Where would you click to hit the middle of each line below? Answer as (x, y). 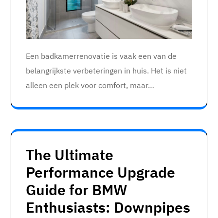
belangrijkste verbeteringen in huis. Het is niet (106, 71)
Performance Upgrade (100, 172)
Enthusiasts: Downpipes (108, 207)
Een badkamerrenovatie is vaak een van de (101, 56)
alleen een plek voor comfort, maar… (90, 85)
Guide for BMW (76, 190)
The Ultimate (70, 155)
